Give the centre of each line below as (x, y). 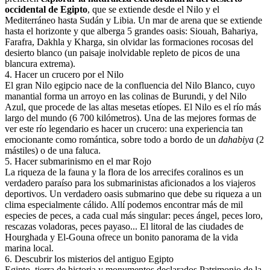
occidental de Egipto (46, 10)
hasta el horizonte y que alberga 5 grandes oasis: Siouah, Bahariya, (131, 31)
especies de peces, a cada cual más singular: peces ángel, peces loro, (134, 216)
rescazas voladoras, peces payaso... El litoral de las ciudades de (124, 227)
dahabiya (236, 140)
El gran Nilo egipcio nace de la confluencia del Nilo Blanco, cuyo (130, 86)
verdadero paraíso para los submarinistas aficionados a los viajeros (130, 183)
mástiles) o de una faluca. (53, 151)
